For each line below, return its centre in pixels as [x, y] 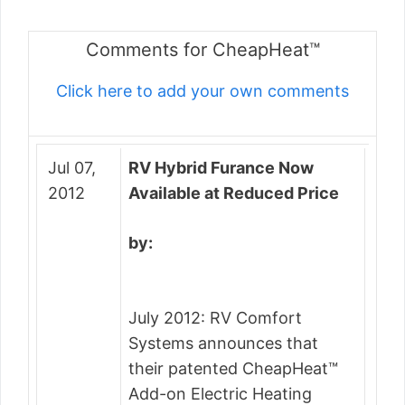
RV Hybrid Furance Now [221, 168]
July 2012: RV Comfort [215, 318]
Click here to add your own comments [202, 91]
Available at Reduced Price [234, 193]
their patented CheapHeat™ [233, 368]
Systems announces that [223, 343]
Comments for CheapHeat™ [202, 50]
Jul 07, [72, 168]
